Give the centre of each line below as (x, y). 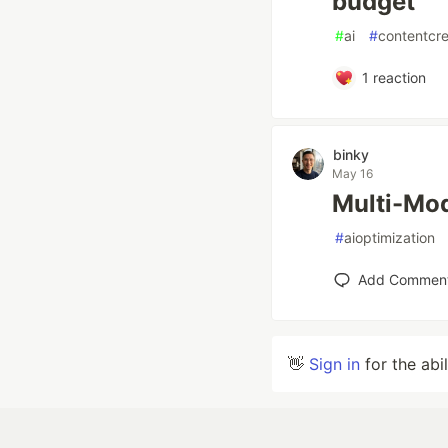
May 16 (352, 173)
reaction (397, 77)
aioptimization (389, 237)
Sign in (334, 364)
